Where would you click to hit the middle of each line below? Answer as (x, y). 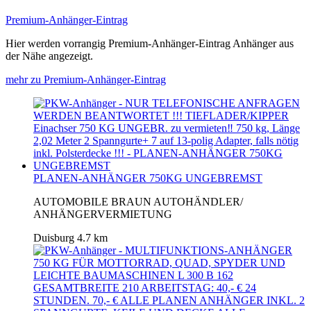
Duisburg (54, 237)
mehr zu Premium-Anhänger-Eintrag (86, 79)
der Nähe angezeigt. (49, 56)
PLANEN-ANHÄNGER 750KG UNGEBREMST (148, 178)
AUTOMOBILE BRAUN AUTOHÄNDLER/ (138, 201)
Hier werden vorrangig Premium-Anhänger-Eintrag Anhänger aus (150, 43)
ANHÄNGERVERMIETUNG (103, 214)
